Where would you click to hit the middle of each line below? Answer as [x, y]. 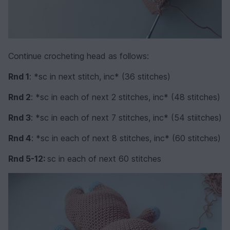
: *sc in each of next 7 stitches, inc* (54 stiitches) [126, 117]
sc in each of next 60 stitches [104, 158]
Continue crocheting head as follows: [79, 56]
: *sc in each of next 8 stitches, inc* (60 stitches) [126, 138]
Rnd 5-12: [28, 158]
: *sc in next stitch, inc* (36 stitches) [100, 76]
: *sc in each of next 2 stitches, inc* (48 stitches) [126, 97]
